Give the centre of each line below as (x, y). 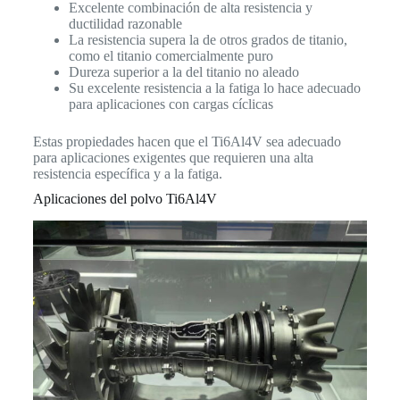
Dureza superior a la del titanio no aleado (183, 72)
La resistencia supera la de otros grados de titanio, (208, 40)
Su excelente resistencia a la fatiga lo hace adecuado (214, 88)
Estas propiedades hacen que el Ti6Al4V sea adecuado (187, 142)
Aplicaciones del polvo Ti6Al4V (125, 199)
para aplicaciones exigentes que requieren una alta (173, 158)
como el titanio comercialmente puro (171, 56)
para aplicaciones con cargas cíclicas (171, 104)
